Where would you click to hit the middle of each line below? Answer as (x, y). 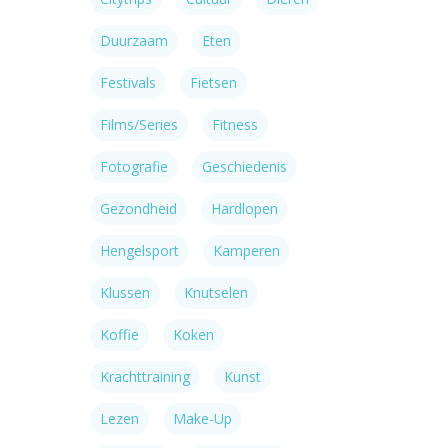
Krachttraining (145, 376)
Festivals (128, 82)
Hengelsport (139, 250)
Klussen (125, 292)
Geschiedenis (244, 166)
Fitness (235, 124)
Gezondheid (138, 208)
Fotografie (134, 166)
